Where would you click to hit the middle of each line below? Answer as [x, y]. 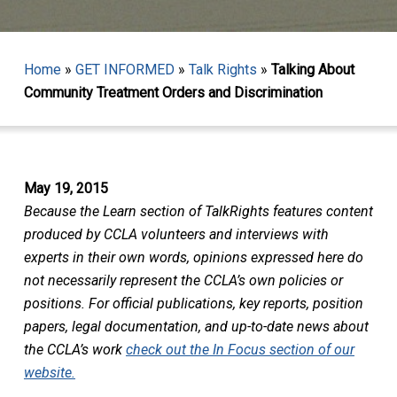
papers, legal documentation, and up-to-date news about [196, 326]
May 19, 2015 [66, 188]
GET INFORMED [125, 70]
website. [49, 372]
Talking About [312, 70]
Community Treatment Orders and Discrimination [173, 93]
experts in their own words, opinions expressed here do [193, 257]
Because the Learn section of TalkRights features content [198, 211]
